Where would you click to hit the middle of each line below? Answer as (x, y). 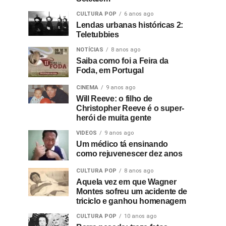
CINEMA (87, 88)
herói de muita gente (114, 118)
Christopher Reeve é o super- (130, 108)
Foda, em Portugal (110, 70)
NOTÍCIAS (90, 50)
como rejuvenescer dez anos (129, 154)
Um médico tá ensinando (122, 144)
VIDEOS (87, 133)
